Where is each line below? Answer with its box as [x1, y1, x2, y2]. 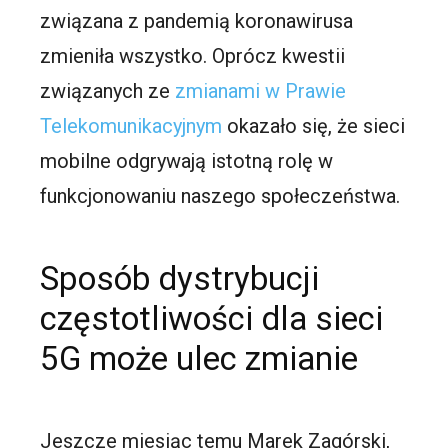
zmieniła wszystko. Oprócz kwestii [40, 44, 346, 69]
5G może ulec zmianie [40, 339, 359, 379]
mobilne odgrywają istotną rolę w [40, 149, 334, 174]
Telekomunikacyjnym [40, 114, 223, 139]
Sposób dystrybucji [40, 259, 320, 299]
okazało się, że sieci [222, 114, 406, 139]
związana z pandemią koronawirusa [40, 9, 354, 34]
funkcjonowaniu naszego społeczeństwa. [40, 184, 401, 209]
